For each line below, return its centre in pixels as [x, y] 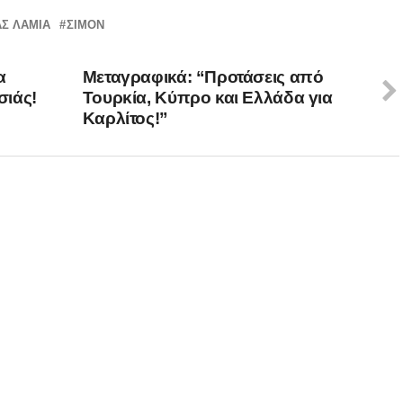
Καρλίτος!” [125, 118]
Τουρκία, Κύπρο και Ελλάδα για [207, 97]
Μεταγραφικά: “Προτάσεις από [203, 76]
